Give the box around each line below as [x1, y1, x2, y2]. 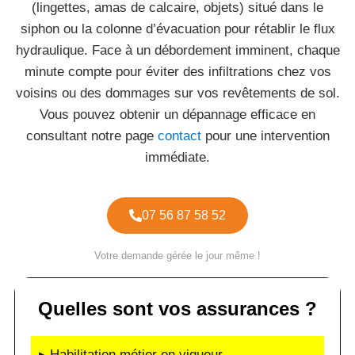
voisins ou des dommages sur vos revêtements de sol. [15, 86, 340, 101]
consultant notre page [25, 128, 158, 143]
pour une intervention [200, 128, 330, 143]
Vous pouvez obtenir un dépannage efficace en [40, 107, 315, 122]
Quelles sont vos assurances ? [38, 298, 317, 319]
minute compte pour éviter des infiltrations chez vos [24, 64, 331, 79]
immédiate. [145, 150, 210, 165]
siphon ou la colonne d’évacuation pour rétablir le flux [20, 21, 335, 36]
